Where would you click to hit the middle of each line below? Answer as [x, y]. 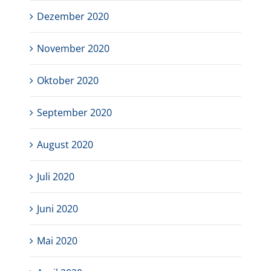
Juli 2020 [56, 177]
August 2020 [65, 145]
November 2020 [73, 49]
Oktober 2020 [68, 81]
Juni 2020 [58, 209]
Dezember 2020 [73, 17]
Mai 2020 [57, 241]
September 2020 [75, 113]
